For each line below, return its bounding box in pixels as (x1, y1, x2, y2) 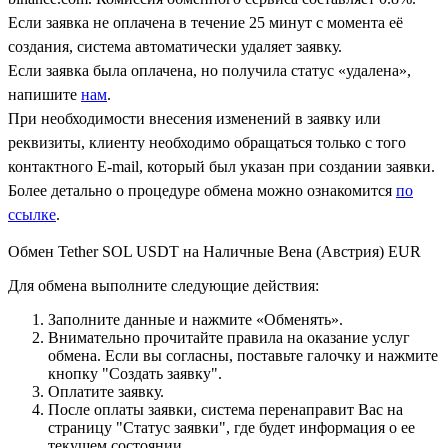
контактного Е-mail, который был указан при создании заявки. (8, 157, 435, 175)
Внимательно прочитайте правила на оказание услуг (48, 328, 410, 346)
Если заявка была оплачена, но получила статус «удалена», (8, 61, 411, 79)
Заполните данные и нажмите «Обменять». (48, 310, 343, 328)
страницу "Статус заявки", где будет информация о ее (48, 418, 415, 436)
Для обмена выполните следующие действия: (8, 276, 319, 294)
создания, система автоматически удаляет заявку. (8, 37, 342, 55)
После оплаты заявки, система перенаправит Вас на (48, 400, 403, 418)
